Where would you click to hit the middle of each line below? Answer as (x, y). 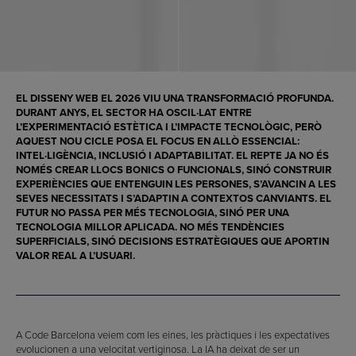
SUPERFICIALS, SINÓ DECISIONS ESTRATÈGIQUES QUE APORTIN (172, 241)
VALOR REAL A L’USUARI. (75, 255)
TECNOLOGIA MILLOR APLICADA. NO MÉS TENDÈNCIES (150, 226)
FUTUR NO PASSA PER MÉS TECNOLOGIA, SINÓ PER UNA (153, 212)
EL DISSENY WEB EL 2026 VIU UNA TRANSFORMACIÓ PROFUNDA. (175, 98)
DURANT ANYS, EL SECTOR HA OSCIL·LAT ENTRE (134, 112)
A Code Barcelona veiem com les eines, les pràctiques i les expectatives (173, 334)
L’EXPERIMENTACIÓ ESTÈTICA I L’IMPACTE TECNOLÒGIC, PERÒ (169, 126)
